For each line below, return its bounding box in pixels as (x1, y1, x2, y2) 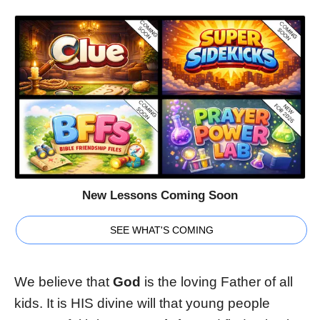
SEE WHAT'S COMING (109, 224, 214, 236)
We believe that (14, 274, 113, 290)
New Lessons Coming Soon (82, 189, 238, 203)
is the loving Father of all (141, 274, 293, 290)
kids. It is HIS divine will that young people (14, 296, 270, 311)
